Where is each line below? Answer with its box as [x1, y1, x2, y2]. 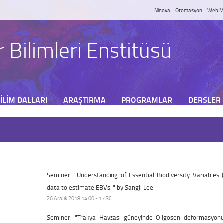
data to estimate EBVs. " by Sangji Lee [47, 183, 153, 192]
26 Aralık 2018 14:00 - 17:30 [47, 194, 111, 202]
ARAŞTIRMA [63, 94, 106, 105]
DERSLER [188, 94, 221, 105]
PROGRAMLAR [121, 94, 172, 105]
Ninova [154, 6, 170, 14]
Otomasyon [175, 6, 202, 14]
